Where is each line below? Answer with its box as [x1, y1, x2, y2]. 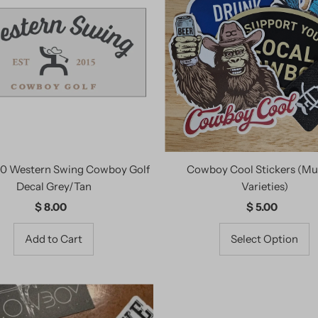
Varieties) [241, 180, 288, 194]
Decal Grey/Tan [16, 180, 92, 194]
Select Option [231, 232, 298, 246]
